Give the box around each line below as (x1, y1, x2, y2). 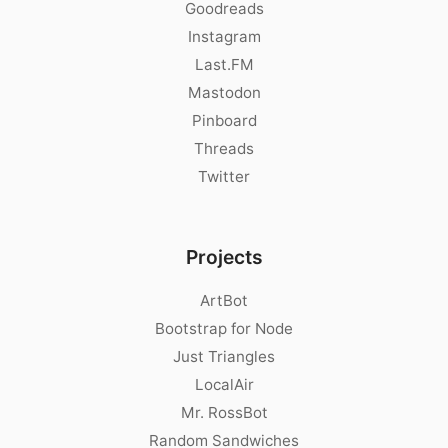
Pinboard (191, 111, 257, 130)
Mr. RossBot (180, 403, 268, 422)
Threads (194, 139, 254, 158)
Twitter (198, 167, 250, 186)
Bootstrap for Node (155, 319, 293, 338)
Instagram (187, 27, 261, 46)
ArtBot (200, 291, 248, 310)
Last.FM (194, 55, 254, 74)
